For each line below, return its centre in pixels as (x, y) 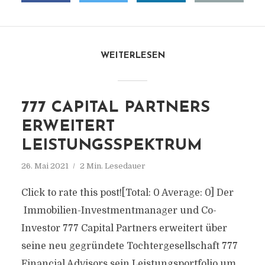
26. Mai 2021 (45, 166)
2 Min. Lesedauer (112, 166)
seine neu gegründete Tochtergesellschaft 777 (129, 246)
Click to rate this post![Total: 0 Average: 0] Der (127, 193)
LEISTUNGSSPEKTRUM (112, 146)
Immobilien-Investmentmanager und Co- (119, 211)
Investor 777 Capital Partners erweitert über (124, 228)
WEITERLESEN (132, 56)
